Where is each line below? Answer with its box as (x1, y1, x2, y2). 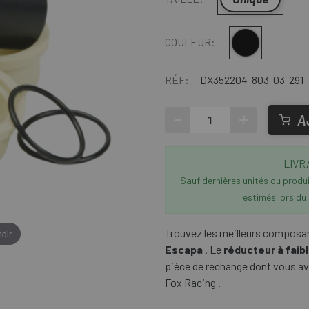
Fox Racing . (165, 276, 221, 289)
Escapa (165, 243, 203, 256)
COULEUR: (165, 35, 215, 48)
